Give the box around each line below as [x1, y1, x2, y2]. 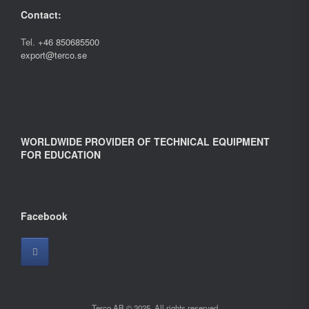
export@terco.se [21, 48, 87, 61]
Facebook [21, 208, 68, 223]
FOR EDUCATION [21, 147, 101, 161]
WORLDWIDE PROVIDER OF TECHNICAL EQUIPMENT [21, 134, 270, 148]
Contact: [21, 7, 61, 21]
